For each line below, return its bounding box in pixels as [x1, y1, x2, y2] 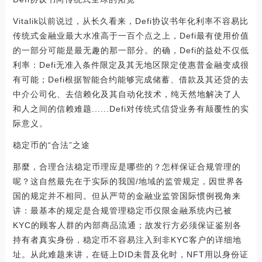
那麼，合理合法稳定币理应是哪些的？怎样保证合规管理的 [12, 162, 241, 172]
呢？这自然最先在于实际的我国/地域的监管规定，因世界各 [12, 177, 244, 187]
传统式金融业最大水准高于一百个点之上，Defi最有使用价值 [12, 31, 249, 41]
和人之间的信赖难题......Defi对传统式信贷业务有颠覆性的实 [12, 104, 249, 114]
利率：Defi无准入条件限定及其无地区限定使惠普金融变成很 [12, 60, 249, 70]
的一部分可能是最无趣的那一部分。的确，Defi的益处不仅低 [12, 46, 249, 56]
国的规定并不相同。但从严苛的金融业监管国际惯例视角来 [12, 191, 241, 201]
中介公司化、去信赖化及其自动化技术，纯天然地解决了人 [12, 89, 241, 99]
